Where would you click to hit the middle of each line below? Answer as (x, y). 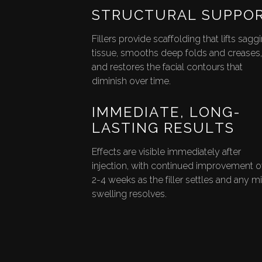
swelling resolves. (129, 194)
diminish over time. (131, 81)
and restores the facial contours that (167, 67)
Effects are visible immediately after (166, 152)
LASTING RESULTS (163, 128)
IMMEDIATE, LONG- (166, 112)
